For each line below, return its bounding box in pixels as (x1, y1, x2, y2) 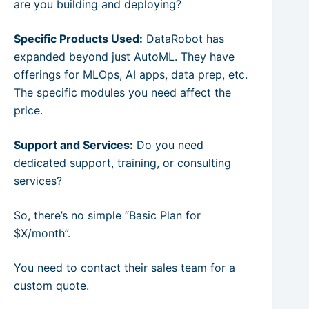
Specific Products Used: (14, 31, 143, 46)
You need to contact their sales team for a (14, 260, 235, 275)
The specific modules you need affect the (14, 85, 231, 99)
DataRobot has (143, 31, 224, 46)
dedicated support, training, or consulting (14, 155, 231, 170)
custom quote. (14, 278, 89, 292)
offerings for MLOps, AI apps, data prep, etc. (14, 67, 248, 81)
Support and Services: (14, 137, 133, 152)
